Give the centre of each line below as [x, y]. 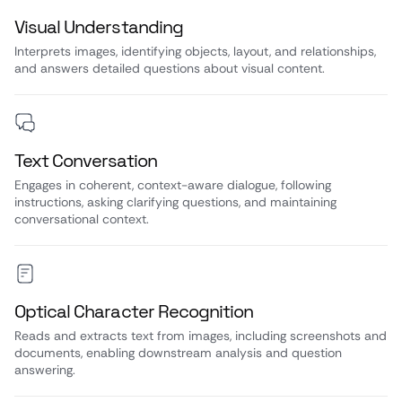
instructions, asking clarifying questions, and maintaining [175, 202]
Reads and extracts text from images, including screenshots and [201, 336]
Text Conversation [86, 161]
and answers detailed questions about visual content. [170, 68]
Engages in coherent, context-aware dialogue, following [173, 185]
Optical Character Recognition [134, 311]
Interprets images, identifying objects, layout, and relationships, [195, 51]
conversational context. [82, 219]
